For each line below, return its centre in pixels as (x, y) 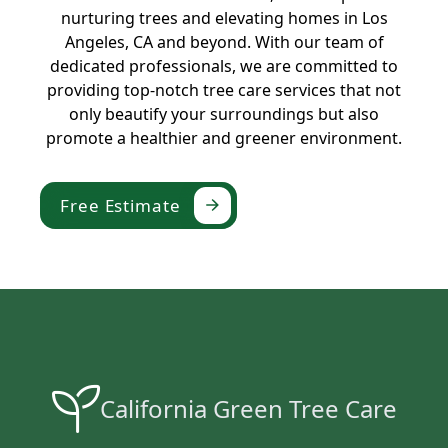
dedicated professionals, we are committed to (224, 65)
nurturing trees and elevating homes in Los (224, 17)
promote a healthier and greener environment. (224, 137)
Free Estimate (120, 205)
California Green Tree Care (248, 409)
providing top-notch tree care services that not (224, 89)
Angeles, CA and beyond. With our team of (224, 41)
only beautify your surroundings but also (224, 113)
